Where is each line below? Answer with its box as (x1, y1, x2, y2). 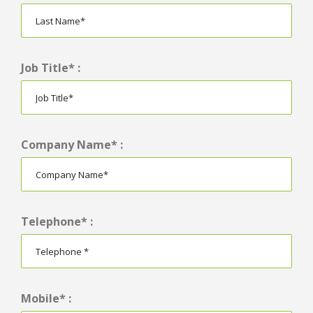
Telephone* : (21, 214, 93, 230)
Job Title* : (21, 60, 80, 76)
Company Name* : (21, 137, 123, 153)
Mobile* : (21, 291, 71, 307)
